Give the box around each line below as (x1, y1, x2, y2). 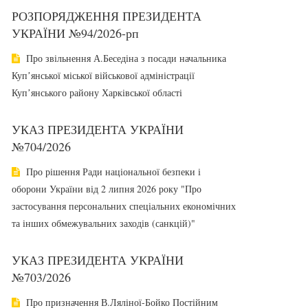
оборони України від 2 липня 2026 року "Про (12, 182, 201, 195)
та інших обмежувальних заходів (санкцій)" (12, 217, 195, 230)
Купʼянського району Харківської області (12, 86, 182, 99)
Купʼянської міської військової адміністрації (12, 69, 195, 82)
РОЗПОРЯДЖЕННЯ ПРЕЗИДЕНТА (12, 8, 201, 24)
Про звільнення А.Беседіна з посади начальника (23, 52, 226, 65)
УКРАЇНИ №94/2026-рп (12, 25, 139, 41)
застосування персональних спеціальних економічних (12, 199, 236, 212)
